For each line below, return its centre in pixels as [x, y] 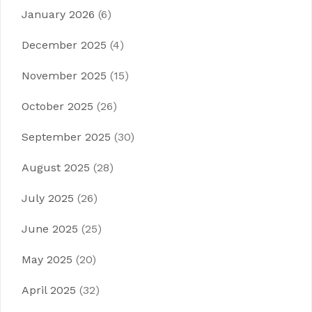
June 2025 [50, 229]
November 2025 [64, 76]
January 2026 [58, 14]
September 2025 [66, 137]
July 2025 [48, 198]
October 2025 [57, 106]
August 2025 [56, 167]
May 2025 [47, 259]
